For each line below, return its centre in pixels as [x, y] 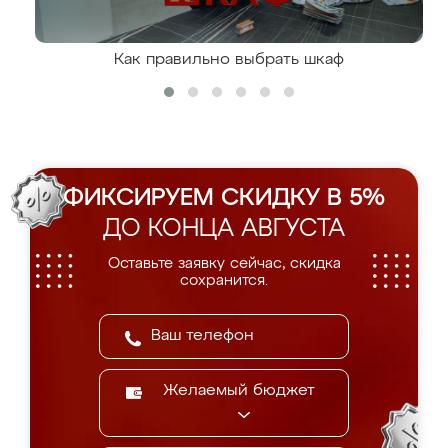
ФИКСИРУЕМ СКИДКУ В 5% [224, 198]
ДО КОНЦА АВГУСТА [224, 229]
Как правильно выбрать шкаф [229, 60]
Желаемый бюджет [239, 391]
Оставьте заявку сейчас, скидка [224, 263]
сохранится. [224, 280]
